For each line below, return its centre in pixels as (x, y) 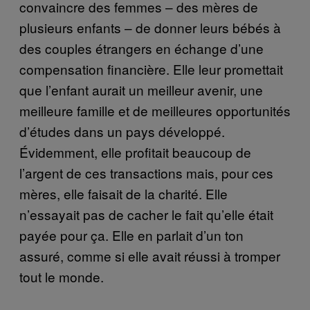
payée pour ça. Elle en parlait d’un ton (131, 235)
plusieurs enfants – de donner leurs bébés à (150, 27)
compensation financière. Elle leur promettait (151, 69)
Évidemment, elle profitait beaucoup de (135, 152)
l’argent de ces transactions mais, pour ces (146, 172)
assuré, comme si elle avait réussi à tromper (150, 255)
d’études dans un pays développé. (122, 131)
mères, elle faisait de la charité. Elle (124, 193)
